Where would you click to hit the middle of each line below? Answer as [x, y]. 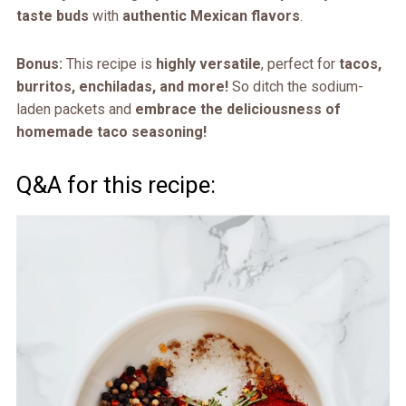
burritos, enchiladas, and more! [122, 87]
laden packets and [75, 110]
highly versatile [208, 64]
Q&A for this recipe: [116, 185]
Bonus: [39, 64]
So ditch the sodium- [295, 87]
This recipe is [109, 64]
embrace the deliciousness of [237, 110]
